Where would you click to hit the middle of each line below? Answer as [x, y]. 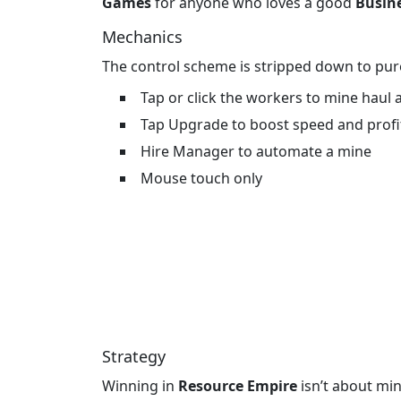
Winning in [140, 386]
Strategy [134, 357]
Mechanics [142, 37]
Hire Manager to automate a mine [256, 152]
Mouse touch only [201, 179]
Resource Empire [238, 386]
